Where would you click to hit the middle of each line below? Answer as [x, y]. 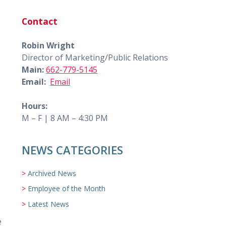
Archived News [52, 173]
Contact [40, 21]
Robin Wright [48, 46]
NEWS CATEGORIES [73, 150]
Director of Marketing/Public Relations [95, 58]
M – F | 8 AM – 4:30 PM [65, 118]
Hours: [35, 106]
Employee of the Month [67, 189]
